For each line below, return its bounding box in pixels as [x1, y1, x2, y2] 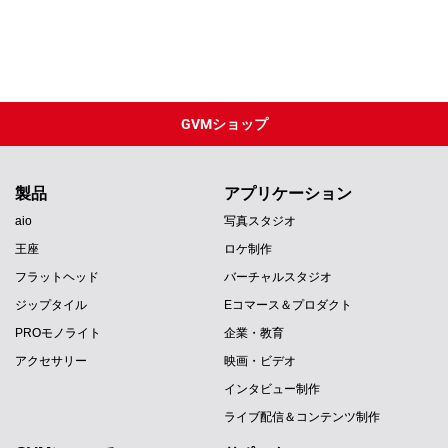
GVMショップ [180, 115, 268, 132]
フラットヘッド [15, 269, 99, 284]
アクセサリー [15, 353, 87, 368]
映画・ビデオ [224, 353, 296, 368]
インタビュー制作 [224, 381, 320, 396]
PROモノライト [15, 325, 101, 340]
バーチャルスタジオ [224, 269, 332, 284]
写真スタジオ [224, 213, 296, 228]
